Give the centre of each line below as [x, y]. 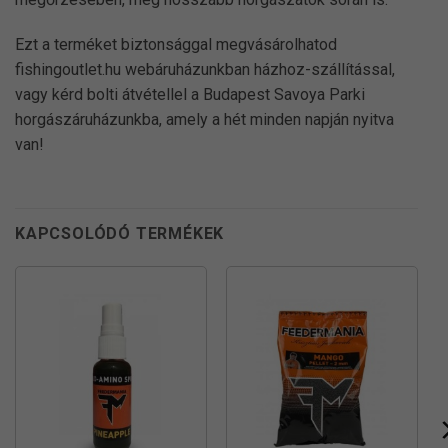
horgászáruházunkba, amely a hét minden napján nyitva [204, 120]
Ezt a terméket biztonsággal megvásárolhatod [176, 45]
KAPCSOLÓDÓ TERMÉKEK [120, 234]
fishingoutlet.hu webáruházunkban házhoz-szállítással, [205, 70]
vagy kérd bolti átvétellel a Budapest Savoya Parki [190, 95]
